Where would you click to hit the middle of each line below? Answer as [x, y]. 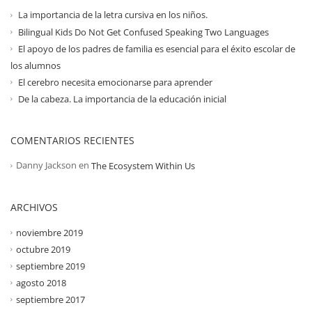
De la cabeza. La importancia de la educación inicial [122, 99]
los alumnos [36, 65]
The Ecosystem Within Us [143, 165]
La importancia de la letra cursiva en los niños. [113, 15]
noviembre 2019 [49, 232]
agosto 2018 [41, 282]
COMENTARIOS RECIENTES [72, 140]
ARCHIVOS [34, 207]
